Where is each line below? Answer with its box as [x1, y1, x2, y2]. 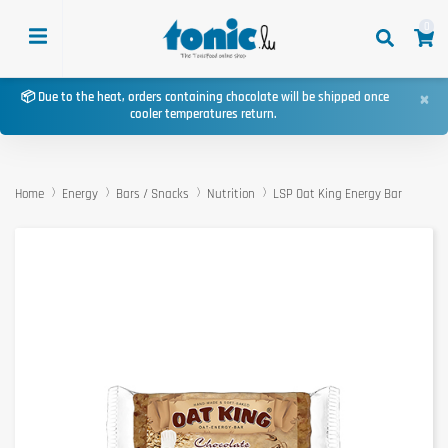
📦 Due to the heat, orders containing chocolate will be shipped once [20, 89, 389, 106]
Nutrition [207, 186, 255, 203]
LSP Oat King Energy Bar [273, 186, 402, 203]
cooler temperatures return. [129, 106, 280, 123]
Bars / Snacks [116, 186, 189, 203]
